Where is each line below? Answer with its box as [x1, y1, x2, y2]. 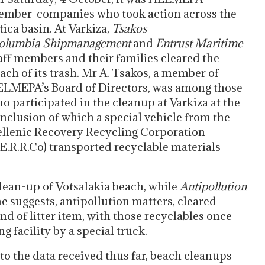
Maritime [195, 36, 243, 50]
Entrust [156, 36, 195, 50]
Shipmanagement [43, 36, 133, 50]
